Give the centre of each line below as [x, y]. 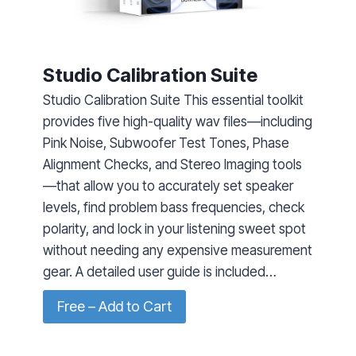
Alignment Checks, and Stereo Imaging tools [173, 164]
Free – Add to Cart [115, 306]
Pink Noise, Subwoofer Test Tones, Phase [166, 143]
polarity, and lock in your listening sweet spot [175, 228]
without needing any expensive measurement [178, 250]
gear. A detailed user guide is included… [160, 271]
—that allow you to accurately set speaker [168, 186]
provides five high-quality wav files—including [178, 121]
